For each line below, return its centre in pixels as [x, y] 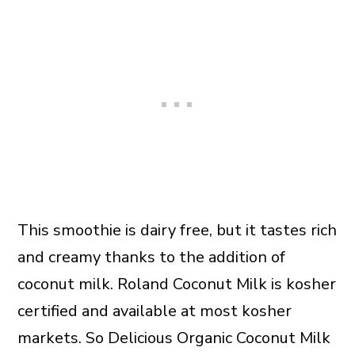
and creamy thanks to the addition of [151, 258]
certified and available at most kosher [154, 311]
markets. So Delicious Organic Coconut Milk [174, 338]
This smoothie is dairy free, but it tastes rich [177, 231]
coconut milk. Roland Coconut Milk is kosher [176, 284]
